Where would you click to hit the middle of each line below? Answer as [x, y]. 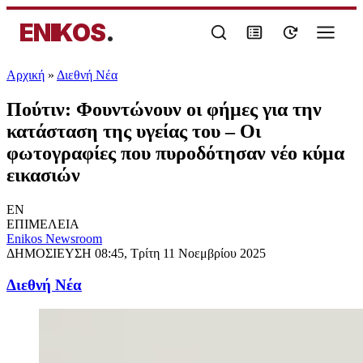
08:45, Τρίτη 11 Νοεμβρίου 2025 [180, 253]
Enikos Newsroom [54, 238]
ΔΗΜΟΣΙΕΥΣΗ [51, 253]
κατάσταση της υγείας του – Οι [134, 131]
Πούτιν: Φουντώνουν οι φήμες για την [164, 109]
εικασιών [43, 175]
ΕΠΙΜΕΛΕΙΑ [43, 224]
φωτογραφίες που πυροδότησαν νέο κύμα [175, 153]
